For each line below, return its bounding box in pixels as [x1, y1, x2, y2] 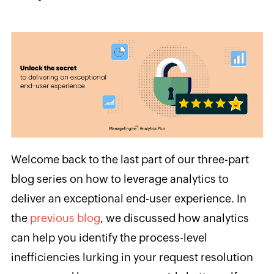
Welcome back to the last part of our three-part [10, 152, 249, 166]
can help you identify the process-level [10, 231, 207, 244]
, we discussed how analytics [100, 211, 249, 224]
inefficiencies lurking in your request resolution [10, 250, 253, 264]
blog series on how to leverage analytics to [10, 172, 229, 185]
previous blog [29, 211, 100, 224]
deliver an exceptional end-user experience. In [10, 191, 246, 205]
